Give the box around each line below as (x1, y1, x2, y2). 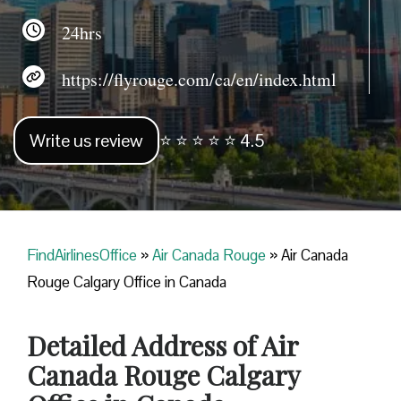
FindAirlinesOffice (27, 245, 137, 266)
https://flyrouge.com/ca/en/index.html (45, 66, 337, 91)
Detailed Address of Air (27, 328, 298, 364)
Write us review (30, 129, 143, 153)
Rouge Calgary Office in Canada (27, 272, 226, 293)
